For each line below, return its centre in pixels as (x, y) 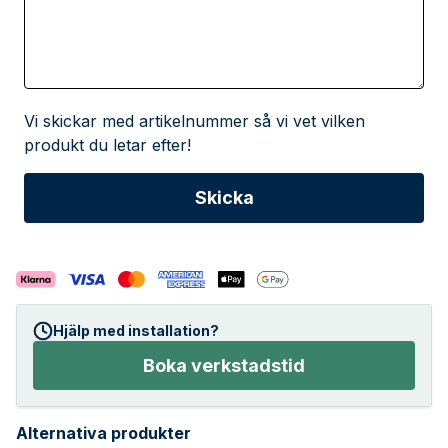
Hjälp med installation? (136, 330)
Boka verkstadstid (224, 365)
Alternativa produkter (103, 433)
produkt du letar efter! (107, 144)
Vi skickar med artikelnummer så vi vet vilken (194, 120)
